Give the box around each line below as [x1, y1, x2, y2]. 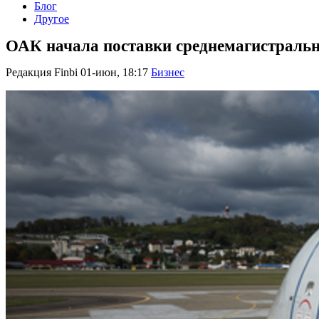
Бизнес [151, 66, 184, 79]
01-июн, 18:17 [80, 66, 148, 79]
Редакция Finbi [6, 66, 78, 79]
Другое [34, 13, 69, 25]
